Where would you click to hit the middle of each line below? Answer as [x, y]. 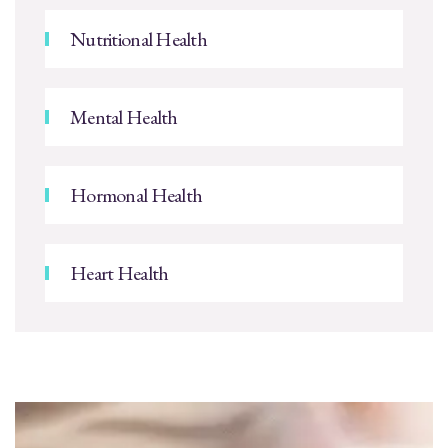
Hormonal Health [136, 195]
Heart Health [119, 273]
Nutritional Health [139, 39]
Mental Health [124, 117]
